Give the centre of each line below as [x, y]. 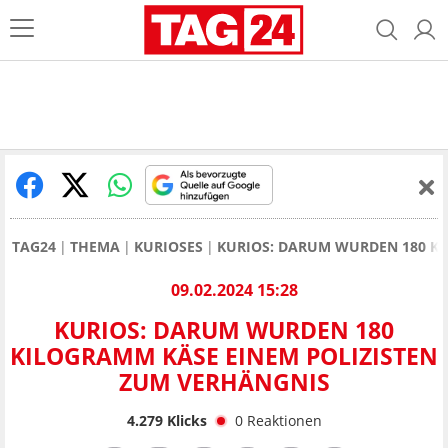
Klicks [184, 420]
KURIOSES [168, 246]
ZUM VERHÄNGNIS [224, 382]
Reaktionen [284, 420]
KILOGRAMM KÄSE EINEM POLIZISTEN [224, 356]
